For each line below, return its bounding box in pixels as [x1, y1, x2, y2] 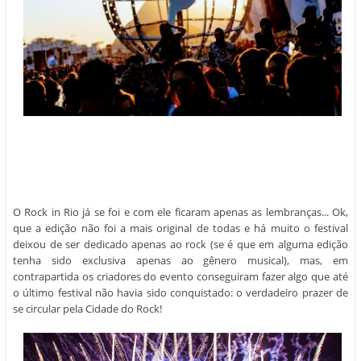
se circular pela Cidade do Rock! [13, 279, 162, 294]
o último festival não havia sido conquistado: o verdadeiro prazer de [13, 263, 348, 278]
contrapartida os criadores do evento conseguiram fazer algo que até [13, 247, 348, 262]
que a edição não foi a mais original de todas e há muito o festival [13, 198, 348, 214]
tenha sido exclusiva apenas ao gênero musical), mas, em [13, 230, 348, 246]
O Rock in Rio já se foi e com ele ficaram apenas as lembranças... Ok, [13, 182, 348, 197]
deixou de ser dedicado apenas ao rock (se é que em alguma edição [13, 214, 348, 230]
